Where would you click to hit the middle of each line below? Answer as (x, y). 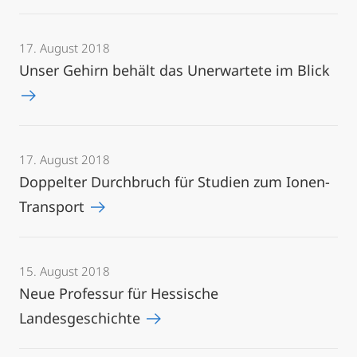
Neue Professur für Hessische (119, 293)
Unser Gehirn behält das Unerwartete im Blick (175, 70)
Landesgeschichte (82, 318)
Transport (54, 206)
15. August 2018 (65, 271)
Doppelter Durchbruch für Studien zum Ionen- (175, 182)
